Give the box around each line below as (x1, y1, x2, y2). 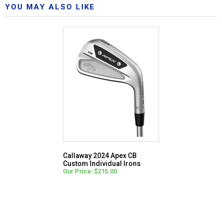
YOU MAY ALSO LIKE (5, 2, 95, 11)
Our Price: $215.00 (63, 167, 117, 175)
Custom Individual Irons (63, 159, 141, 167)
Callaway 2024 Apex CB (63, 151, 137, 160)
